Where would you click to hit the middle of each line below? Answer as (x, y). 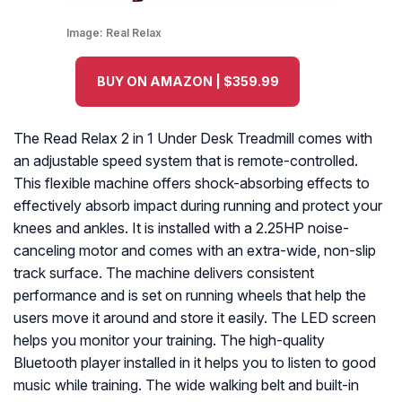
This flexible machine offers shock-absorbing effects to (192, 184)
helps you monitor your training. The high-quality (169, 341)
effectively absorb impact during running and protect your (198, 206)
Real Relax (134, 33)
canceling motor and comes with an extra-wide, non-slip (195, 251)
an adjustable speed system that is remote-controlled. (186, 161)
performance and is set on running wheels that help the (190, 296)
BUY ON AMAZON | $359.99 (188, 82)
